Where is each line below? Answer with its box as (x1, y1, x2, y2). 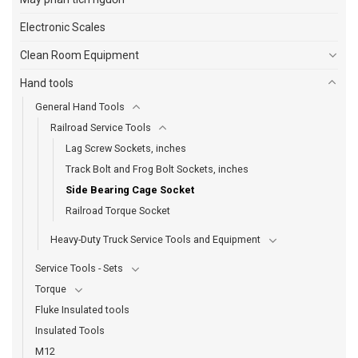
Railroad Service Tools (50, 121, 151, 133)
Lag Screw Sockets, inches (66, 141, 186, 154)
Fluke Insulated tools (35, 303, 129, 316)
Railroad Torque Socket (66, 204, 170, 217)
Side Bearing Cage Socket (66, 183, 194, 196)
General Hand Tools (35, 100, 125, 113)
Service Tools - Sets (35, 261, 123, 274)
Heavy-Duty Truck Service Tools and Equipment (50, 233, 261, 245)
